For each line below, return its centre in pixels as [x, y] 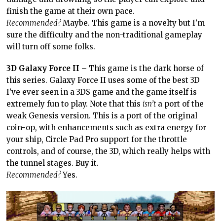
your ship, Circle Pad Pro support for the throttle [97, 139]
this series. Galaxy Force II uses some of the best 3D [103, 80]
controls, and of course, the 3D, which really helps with [109, 151]
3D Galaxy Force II [43, 68]
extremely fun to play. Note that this [75, 104]
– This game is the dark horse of [142, 68]
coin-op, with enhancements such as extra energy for [107, 127]
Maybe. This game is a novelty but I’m [133, 23]
